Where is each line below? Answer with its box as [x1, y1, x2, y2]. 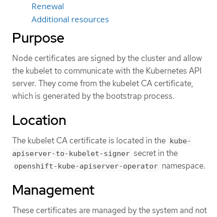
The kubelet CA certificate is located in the [12, 135, 168, 146]
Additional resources [31, 14, 109, 25]
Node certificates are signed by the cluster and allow [12, 52, 202, 63]
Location [12, 110, 66, 129]
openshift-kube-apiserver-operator [14, 161, 158, 170]
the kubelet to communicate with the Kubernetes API [12, 65, 201, 76]
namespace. [160, 160, 205, 171]
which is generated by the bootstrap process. [12, 90, 174, 101]
